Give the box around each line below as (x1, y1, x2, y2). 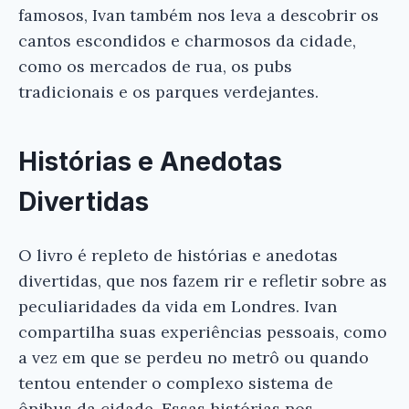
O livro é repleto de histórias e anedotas (18, 245, 338, 267)
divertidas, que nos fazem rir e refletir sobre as (18, 270, 387, 292)
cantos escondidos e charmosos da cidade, (18, 29, 356, 51)
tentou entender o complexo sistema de (18, 372, 333, 394)
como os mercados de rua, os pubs (18, 55, 292, 77)
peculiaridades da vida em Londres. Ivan (18, 296, 337, 318)
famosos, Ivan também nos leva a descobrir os (18, 4, 379, 26)
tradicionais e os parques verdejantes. (18, 80, 319, 102)
